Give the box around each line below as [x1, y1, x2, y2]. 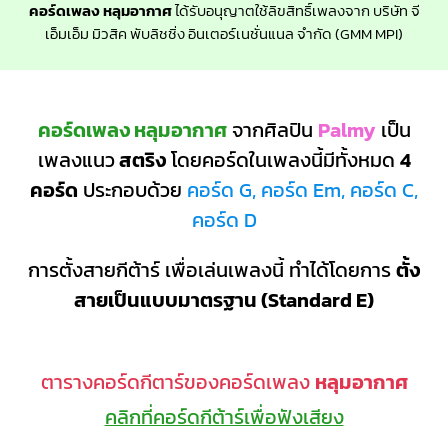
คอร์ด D [191, 204, 257, 235]
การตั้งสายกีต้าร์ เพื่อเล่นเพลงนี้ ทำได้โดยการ [28, 255, 396, 286]
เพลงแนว [37, 144, 115, 175]
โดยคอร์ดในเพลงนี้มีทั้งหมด [165, 144, 400, 175]
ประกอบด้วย [78, 174, 187, 205]
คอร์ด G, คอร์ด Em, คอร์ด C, [187, 174, 418, 205]
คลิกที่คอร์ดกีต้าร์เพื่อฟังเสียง [104, 402, 344, 433]
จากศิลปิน [226, 114, 318, 145]
